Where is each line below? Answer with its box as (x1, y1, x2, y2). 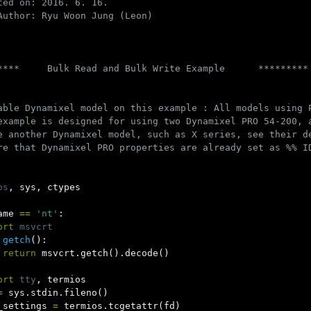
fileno (64, 287, 97, 298)
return (3, 248, 36, 258)
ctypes (47, 182, 81, 192)
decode (125, 248, 158, 258)
